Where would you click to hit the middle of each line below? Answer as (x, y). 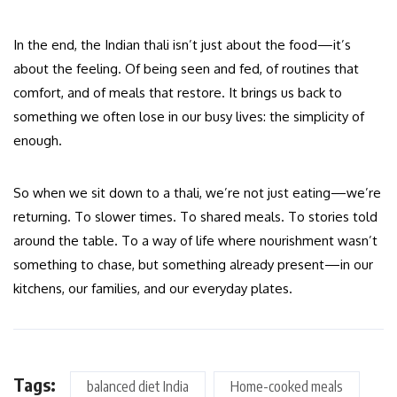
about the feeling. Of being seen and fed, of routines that (186, 68)
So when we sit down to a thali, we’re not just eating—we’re (197, 192)
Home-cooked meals (287, 386)
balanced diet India (138, 386)
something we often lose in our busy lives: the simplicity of (189, 116)
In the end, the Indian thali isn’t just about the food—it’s (182, 44)
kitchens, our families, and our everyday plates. (153, 288)
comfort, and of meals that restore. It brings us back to (178, 92)
